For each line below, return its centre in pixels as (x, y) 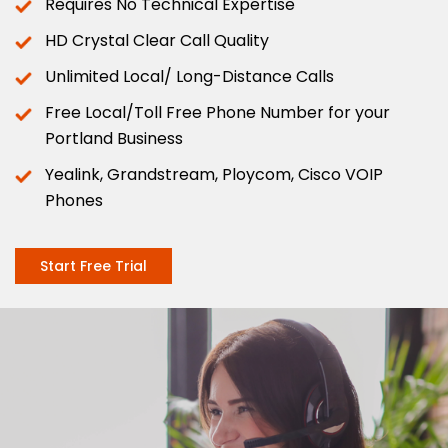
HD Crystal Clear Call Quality (157, 40)
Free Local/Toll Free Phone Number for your (217, 112)
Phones (74, 200)
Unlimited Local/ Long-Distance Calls (189, 76)
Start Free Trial (93, 265)
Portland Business (114, 138)
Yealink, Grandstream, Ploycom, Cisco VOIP (214, 174)
